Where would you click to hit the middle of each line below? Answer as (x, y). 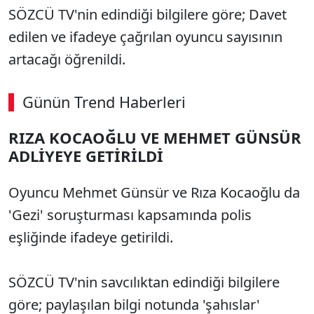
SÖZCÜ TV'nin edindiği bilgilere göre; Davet (148, 14)
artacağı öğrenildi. (69, 59)
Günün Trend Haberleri (104, 102)
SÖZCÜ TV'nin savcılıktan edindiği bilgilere (144, 282)
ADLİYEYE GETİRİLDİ (86, 156)
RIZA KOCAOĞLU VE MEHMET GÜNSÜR (155, 137)
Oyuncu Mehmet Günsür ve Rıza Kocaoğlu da (154, 192)
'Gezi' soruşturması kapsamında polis (130, 215)
